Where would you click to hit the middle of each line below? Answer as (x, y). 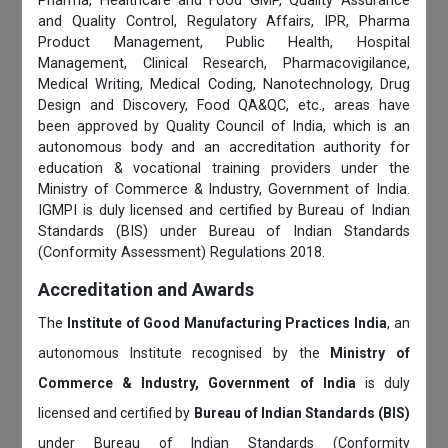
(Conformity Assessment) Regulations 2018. (182, 253)
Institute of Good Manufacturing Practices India (227, 323)
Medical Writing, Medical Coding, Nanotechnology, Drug (224, 85)
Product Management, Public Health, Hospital (224, 43)
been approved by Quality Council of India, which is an (224, 127)
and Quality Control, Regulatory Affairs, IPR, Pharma (224, 22)
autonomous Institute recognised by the (184, 353)
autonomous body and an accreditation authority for (224, 148)
